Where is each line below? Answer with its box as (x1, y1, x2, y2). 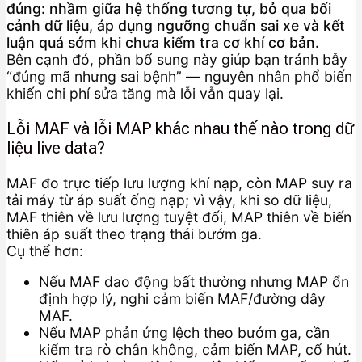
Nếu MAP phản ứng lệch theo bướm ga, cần (39, 324, 330, 342)
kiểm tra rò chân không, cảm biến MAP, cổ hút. (39, 341, 351, 359)
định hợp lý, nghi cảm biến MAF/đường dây (39, 290, 326, 308)
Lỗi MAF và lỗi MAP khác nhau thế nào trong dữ (6, 119, 353, 139)
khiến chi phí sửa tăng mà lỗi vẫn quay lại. (6, 85, 284, 103)
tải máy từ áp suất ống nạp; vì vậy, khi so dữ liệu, (6, 191, 332, 208)
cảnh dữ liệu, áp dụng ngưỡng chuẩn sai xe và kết (6, 17, 345, 35)
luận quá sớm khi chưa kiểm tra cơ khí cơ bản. (6, 34, 319, 52)
